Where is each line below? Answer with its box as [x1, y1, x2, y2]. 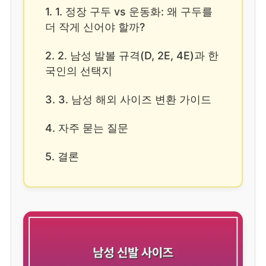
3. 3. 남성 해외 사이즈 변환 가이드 [45, 93, 211, 106]
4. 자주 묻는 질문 [45, 121, 128, 134]
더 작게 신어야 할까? [45, 20, 145, 33]
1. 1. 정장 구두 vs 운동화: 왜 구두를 [45, 5, 213, 18]
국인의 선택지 [45, 64, 112, 77]
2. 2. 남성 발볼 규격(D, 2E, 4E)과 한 [45, 49, 218, 62]
